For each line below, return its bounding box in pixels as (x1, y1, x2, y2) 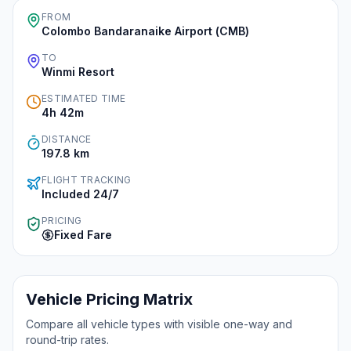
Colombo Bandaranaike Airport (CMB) (42, 24, 249, 38)
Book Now (154, 101, 210, 114)
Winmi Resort (42, 65, 114, 78)
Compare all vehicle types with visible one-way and (26, 317, 292, 331)
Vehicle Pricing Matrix (26, 290, 193, 309)
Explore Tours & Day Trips (103, 66, 248, 79)
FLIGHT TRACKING (42, 174, 132, 186)
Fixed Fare (54, 228, 112, 241)
